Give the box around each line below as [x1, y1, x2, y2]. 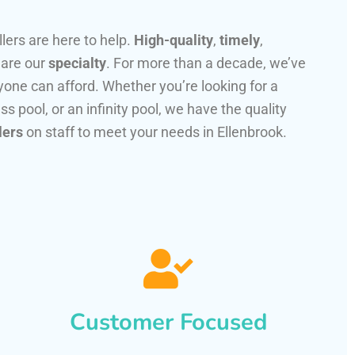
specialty [48, 55, 106, 72]
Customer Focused [69, 307, 267, 338]
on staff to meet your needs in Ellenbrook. [23, 124, 287, 141]
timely [219, 32, 260, 49]
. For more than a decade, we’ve [106, 55, 306, 72]
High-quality [134, 32, 213, 49]
